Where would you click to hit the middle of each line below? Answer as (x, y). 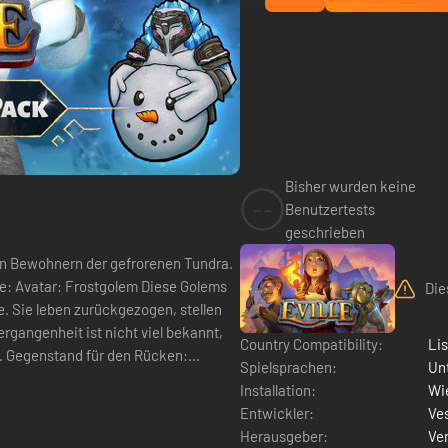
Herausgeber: (284, 435)
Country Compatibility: (311, 343)
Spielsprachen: (288, 366)
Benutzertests (330, 209)
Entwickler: (277, 412)
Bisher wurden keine (350, 186)
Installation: (278, 389)
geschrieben (325, 232)
